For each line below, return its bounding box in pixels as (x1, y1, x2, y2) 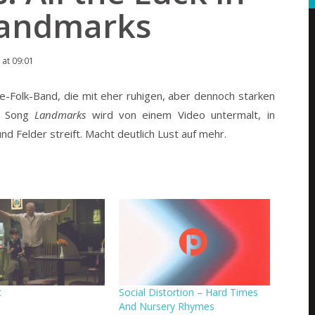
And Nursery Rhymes (119, 300, 215, 313)
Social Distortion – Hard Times (119, 285, 259, 299)
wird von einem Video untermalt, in (86, 108, 275, 122)
